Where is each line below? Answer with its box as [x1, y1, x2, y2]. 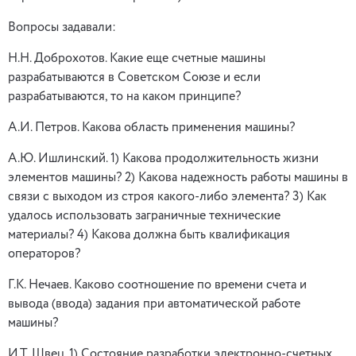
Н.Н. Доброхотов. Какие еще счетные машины [8, 52, 265, 65]
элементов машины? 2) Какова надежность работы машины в [8, 172, 348, 184]
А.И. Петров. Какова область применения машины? [8, 122, 295, 134]
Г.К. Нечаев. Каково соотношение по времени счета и [8, 279, 307, 292]
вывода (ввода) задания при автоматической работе [8, 298, 300, 311]
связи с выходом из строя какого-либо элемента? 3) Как [8, 191, 327, 203]
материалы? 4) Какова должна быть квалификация [8, 229, 290, 242]
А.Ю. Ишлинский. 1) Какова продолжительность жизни [8, 153, 319, 165]
